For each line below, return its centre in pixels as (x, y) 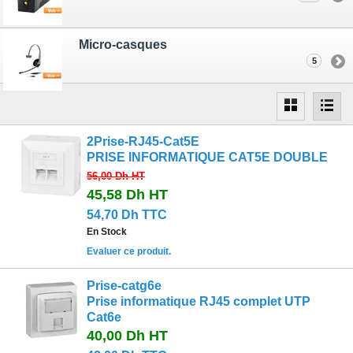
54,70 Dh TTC (127, 215)
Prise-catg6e (124, 285)
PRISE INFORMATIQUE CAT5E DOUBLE (207, 158)
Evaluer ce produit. (129, 252)
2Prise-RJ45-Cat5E (143, 142)
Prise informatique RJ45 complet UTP (199, 301)
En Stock (107, 232)
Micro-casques (123, 45)
